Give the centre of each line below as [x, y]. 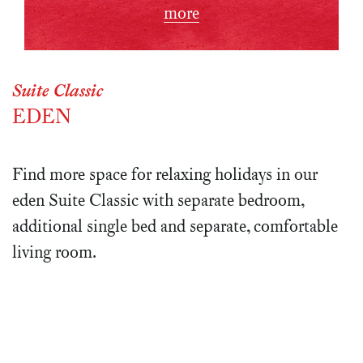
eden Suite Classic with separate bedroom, [158, 199]
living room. [54, 251]
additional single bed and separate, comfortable [175, 225]
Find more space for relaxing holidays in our [165, 173]
